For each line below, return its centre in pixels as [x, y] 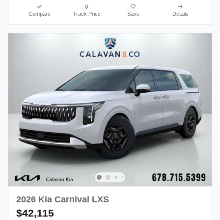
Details [180, 14]
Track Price [86, 14]
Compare [40, 14]
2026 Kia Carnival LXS [63, 200]
